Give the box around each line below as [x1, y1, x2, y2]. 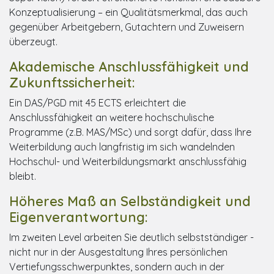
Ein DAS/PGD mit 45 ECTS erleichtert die [9, 96, 186, 109]
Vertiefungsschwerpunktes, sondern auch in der [9, 260, 224, 273]
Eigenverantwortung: [9, 208, 148, 225]
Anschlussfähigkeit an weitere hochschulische [9, 111, 214, 124]
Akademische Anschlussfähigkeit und [9, 57, 249, 75]
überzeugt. [9, 35, 57, 48]
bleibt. [9, 169, 36, 182]
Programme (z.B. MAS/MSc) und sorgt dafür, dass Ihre [9, 125, 251, 138]
